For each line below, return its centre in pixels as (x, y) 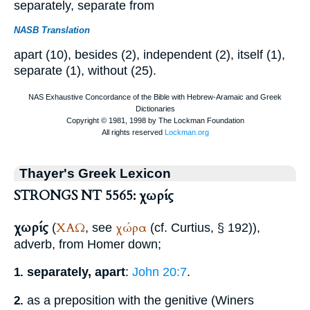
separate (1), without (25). (85, 70)
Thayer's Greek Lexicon (95, 173)
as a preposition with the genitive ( (119, 300)
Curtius (191, 227)
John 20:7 (159, 272)
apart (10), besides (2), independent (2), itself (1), (149, 54)
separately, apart (76, 272)
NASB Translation (52, 30)
